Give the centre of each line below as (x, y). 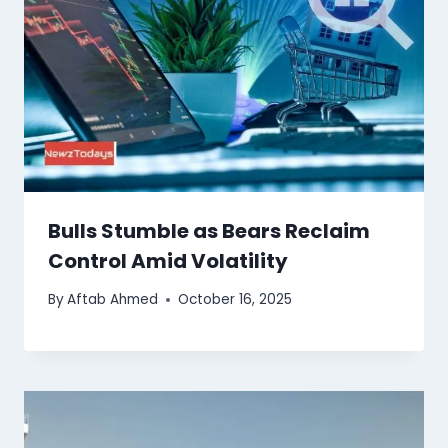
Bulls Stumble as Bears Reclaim (209, 230)
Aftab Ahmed (113, 300)
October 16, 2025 (235, 300)
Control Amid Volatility (168, 260)
